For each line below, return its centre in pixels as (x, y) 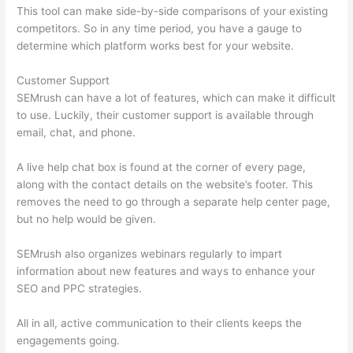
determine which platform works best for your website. (156, 46)
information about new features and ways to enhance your (166, 271)
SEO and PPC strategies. (80, 289)
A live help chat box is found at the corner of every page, (162, 167)
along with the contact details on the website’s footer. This (165, 185)
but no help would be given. (87, 219)
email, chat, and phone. (76, 133)
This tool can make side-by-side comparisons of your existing (173, 11)
